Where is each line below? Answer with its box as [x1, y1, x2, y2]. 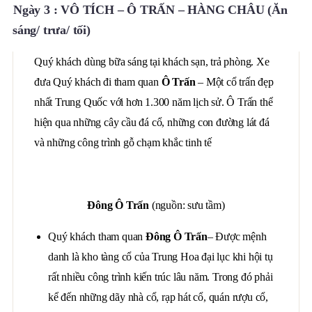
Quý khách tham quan [48, 231, 146, 242]
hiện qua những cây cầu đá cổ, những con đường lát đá [34, 116, 270, 128]
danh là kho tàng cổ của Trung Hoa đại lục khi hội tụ [48, 251, 273, 263]
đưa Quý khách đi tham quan [34, 76, 162, 88]
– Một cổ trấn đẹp [195, 76, 274, 88]
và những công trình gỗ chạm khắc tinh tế [34, 136, 212, 148]
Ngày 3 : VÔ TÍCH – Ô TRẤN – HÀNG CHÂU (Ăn [13, 3, 288, 17]
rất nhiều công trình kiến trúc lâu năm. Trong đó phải [48, 271, 273, 283]
